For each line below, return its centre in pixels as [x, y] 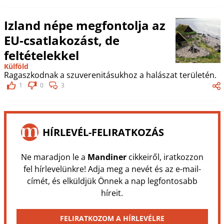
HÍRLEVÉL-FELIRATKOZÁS [103, 132]
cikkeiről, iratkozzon [165, 157]
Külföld [16, 66]
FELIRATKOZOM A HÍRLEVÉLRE [112, 218]
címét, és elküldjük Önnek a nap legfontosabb [112, 181]
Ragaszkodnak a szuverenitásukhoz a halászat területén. [110, 75]
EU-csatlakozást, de [61, 40]
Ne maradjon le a [54, 157]
